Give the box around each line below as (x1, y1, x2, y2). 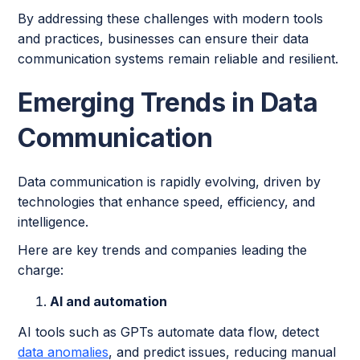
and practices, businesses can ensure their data (18, 31, 309, 47)
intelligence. (18, 214, 89, 231)
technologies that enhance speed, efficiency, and (18, 194, 316, 211)
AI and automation (50, 293, 168, 310)
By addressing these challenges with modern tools (18, 10, 324, 27)
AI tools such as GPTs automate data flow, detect (18, 324, 320, 341)
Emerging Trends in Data (18, 87, 318, 119)
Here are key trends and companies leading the (18, 242, 308, 259)
